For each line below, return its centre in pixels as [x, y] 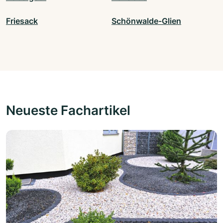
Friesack [22, 21]
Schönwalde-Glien [146, 21]
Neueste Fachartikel [68, 110]
